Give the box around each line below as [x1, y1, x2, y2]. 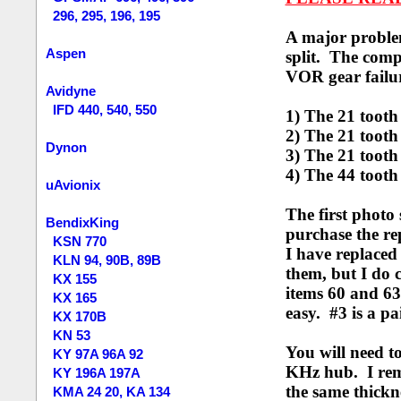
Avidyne [46, 83, 97, 98]
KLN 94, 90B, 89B [53, 252, 162, 268]
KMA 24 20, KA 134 [53, 384, 171, 399]
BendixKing [46, 215, 120, 230]
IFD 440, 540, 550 [53, 102, 158, 117]
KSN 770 [53, 234, 107, 249]
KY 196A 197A [53, 365, 141, 380]
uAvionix [46, 177, 101, 192]
